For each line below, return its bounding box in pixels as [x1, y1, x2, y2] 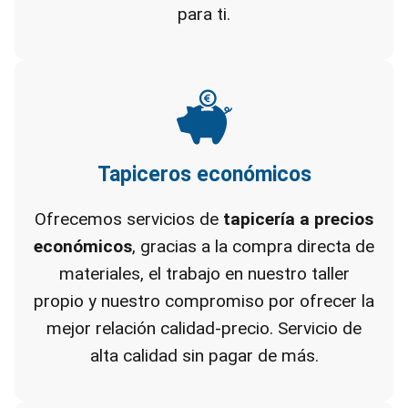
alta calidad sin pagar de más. [89, 345, 319, 366]
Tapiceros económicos [97, 162, 311, 187]
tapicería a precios [223, 209, 373, 229]
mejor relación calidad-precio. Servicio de [46, 318, 362, 339]
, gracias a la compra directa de [132, 236, 374, 257]
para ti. [178, 4, 230, 25]
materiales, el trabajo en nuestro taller [58, 263, 350, 284]
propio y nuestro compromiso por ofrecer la [34, 291, 374, 311]
